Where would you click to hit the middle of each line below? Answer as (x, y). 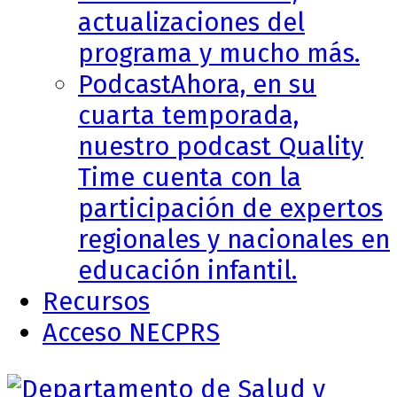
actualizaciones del (191, 23)
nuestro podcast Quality (221, 147)
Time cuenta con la (190, 178)
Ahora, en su (244, 85)
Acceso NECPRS (131, 333)
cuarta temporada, (188, 116)
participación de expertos (230, 209)
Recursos (96, 302)
